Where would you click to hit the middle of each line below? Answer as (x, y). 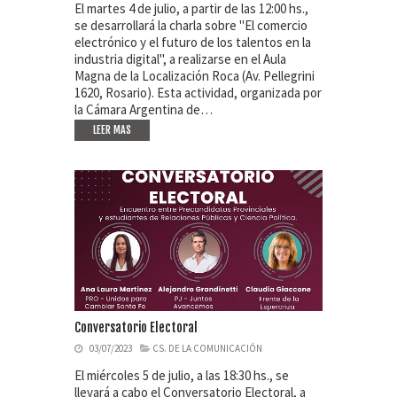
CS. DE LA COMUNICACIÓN (207, 349)
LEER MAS (112, 130)
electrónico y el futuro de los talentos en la (193, 43)
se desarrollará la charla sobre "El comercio (191, 26)
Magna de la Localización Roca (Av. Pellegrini (195, 76)
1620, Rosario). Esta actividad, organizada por (198, 93)
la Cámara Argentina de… (144, 110)
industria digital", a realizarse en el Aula (180, 59)
